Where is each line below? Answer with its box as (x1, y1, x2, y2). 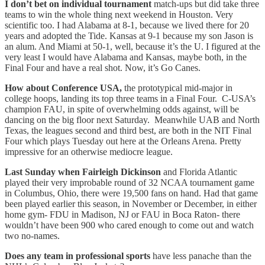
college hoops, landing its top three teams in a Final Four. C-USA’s (5, 93, 256, 104)
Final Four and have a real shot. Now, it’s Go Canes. (5, 62, 201, 73)
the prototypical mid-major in (122, 82, 232, 93)
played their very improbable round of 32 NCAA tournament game (5, 177, 254, 188)
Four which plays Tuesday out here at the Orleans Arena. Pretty (5, 135, 241, 146)
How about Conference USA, (5, 82, 122, 93)
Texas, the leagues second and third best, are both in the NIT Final (5, 125, 251, 135)
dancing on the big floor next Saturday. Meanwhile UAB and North (5, 114, 260, 125)
